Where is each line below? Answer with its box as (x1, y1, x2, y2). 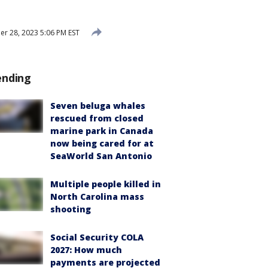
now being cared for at (50, 138, 154, 149)
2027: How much (50, 244, 122, 255)
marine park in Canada (50, 125, 153, 136)
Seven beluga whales (50, 100, 145, 111)
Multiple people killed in (50, 178, 161, 190)
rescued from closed (50, 112, 144, 124)
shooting (50, 203, 91, 215)
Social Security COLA (50, 232, 144, 243)
